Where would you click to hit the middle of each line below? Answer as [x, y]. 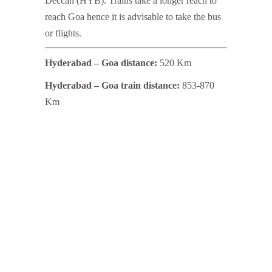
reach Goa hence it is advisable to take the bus [133, 17]
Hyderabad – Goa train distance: [112, 86]
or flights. [63, 33]
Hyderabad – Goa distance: [101, 63]
